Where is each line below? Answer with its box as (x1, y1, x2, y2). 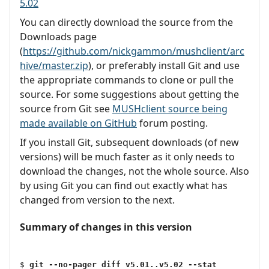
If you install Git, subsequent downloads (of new (20, 135, 239, 149)
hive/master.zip (20, 58, 88, 72)
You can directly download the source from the (20, 15, 233, 29)
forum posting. (137, 116, 208, 130)
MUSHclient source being (112, 101, 228, 115)
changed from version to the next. (20, 193, 175, 207)
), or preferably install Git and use (88, 58, 240, 72)
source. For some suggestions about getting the (20, 87, 239, 101)
